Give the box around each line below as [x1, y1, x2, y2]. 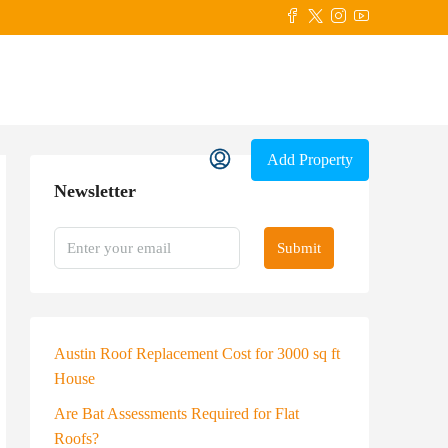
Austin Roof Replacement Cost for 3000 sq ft [54, 345, 340, 362]
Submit [277, 240, 321, 256]
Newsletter [54, 181, 136, 201]
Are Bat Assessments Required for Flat [54, 405, 299, 422]
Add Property [267, 151, 353, 168]
